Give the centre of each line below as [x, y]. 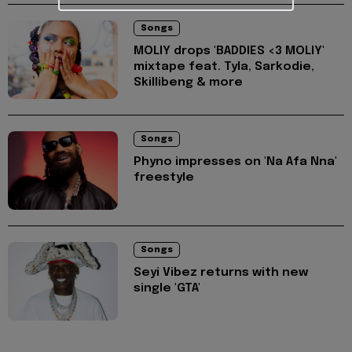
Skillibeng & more [188, 83]
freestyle [164, 178]
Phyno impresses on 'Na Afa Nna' [235, 162]
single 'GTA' [167, 289]
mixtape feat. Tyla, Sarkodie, [224, 67]
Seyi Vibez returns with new [221, 273]
